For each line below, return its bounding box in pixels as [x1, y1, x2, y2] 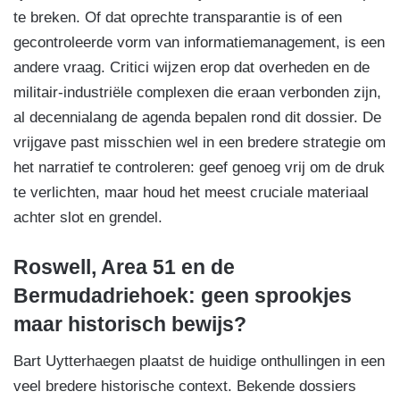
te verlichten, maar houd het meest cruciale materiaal [13, 184, 369, 202]
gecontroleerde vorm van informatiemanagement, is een [13, 34, 385, 52]
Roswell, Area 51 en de [13, 255, 235, 279]
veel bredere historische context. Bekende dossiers [13, 377, 356, 395]
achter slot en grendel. [13, 209, 162, 227]
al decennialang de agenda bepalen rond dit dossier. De [13, 109, 381, 127]
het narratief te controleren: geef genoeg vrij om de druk [13, 159, 385, 177]
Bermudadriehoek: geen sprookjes [13, 284, 352, 308]
